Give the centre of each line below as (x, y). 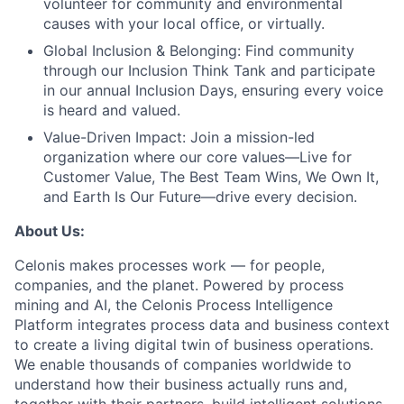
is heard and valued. (112, 110)
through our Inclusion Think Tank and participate (209, 70)
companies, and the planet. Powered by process (179, 285)
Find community (298, 50)
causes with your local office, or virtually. (184, 23)
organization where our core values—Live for (197, 157)
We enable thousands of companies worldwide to (183, 364)
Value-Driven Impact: (115, 137)
